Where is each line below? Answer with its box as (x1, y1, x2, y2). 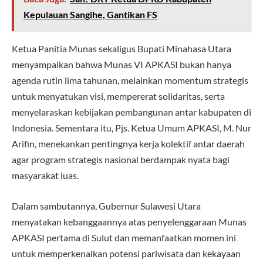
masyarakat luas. (12, 170, 79, 181)
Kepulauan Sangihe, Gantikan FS (23, 8, 157, 20)
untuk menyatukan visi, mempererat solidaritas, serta (12, 90, 225, 102)
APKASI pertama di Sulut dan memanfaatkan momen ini (12, 231, 236, 243)
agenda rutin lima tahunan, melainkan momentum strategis (12, 75, 248, 86)
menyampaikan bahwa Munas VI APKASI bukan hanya (12, 59, 231, 70)
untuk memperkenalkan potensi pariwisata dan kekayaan (12, 247, 241, 259)
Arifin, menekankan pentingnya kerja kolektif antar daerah (12, 138, 245, 150)
